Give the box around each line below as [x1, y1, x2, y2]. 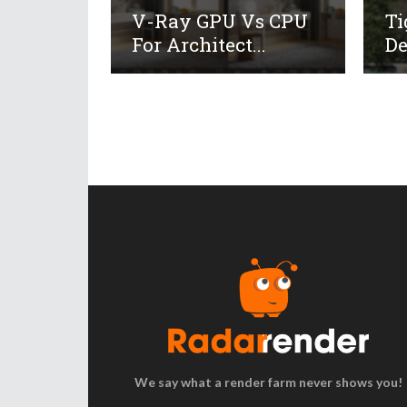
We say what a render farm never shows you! [134, 374, 402, 391]
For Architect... [132, 31, 267, 57]
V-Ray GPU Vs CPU [132, 7, 309, 34]
